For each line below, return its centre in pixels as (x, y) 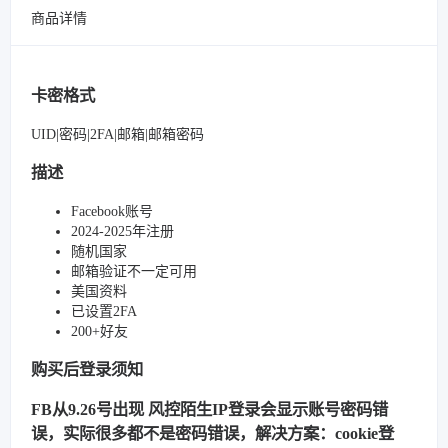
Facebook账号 (112, 211)
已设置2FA (104, 311)
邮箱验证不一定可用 (134, 271)
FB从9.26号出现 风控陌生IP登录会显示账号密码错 (209, 410)
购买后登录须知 (87, 369)
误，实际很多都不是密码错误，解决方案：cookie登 (212, 434)
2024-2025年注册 (122, 231)
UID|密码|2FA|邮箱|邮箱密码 (117, 134)
